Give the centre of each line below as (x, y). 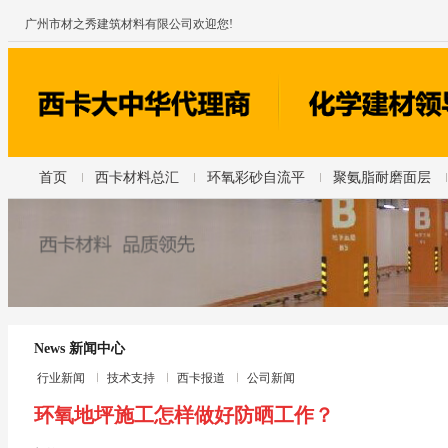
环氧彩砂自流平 (256, 177)
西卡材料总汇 (137, 177)
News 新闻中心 (79, 348)
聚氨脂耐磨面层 (382, 177)
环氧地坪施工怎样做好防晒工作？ (184, 414)
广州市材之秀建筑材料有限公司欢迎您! (129, 24)
